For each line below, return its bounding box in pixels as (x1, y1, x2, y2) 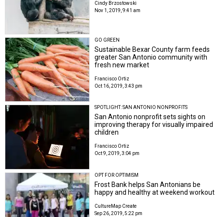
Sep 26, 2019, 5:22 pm (94, 210, 143, 216)
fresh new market (94, 61, 150, 69)
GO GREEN (94, 37, 120, 43)
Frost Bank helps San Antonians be (94, 180, 201, 188)
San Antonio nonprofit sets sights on (94, 113, 206, 121)
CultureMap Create (94, 203, 137, 209)
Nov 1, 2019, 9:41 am (94, 8, 141, 14)
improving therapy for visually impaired (94, 121, 214, 129)
